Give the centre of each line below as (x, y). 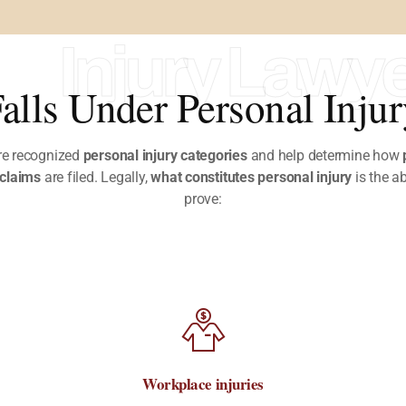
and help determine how (325, 155)
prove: (203, 198)
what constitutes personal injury (251, 177)
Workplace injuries (203, 383)
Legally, (126, 177)
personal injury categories (165, 155)
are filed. (71, 177)
